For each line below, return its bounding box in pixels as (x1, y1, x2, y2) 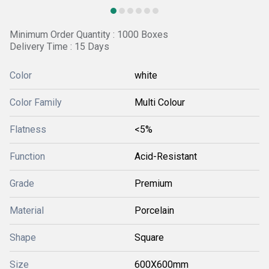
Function (10, 151, 45, 162)
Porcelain (134, 205, 174, 216)
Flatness (10, 124, 46, 135)
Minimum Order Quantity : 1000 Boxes (10, 29, 168, 40)
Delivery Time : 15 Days (10, 41, 109, 52)
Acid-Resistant (134, 151, 197, 162)
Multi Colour (134, 97, 185, 108)
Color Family (10, 97, 62, 108)
